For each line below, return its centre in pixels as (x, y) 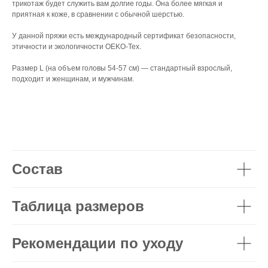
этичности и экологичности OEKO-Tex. (77, 47)
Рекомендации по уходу (98, 243)
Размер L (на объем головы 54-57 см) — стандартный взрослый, (122, 68)
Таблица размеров (78, 206)
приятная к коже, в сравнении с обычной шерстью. (98, 14)
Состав (37, 169)
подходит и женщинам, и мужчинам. (73, 79)
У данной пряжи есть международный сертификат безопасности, (124, 36)
